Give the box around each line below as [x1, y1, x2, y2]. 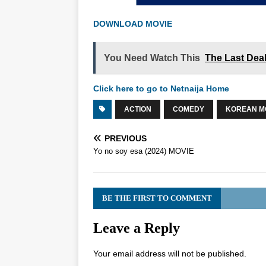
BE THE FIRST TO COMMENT [102, 194, 212, 202]
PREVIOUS [104, 134, 147, 143]
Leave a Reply [93, 220, 180, 236]
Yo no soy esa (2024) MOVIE [93, 147, 194, 156]
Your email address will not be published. [93, 249, 246, 258]
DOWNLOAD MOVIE [93, 19, 175, 28]
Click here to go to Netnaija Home [93, 84, 229, 93]
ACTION [124, 105, 151, 113]
